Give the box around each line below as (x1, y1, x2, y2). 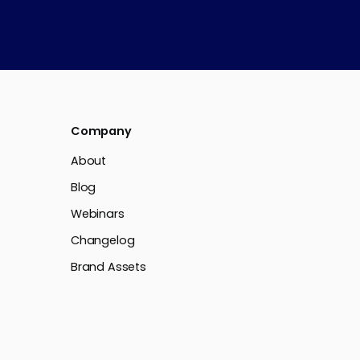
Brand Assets (71, 259, 146, 276)
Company (71, 123, 132, 140)
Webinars (71, 206, 125, 223)
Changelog (71, 232, 135, 249)
